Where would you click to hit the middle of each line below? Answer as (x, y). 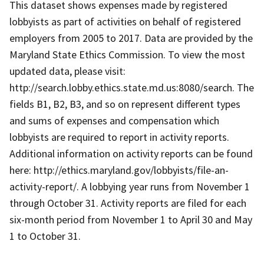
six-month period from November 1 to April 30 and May (131, 219)
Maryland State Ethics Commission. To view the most (127, 54)
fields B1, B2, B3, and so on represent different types (125, 104)
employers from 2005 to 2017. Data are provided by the (131, 38)
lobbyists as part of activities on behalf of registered (125, 21)
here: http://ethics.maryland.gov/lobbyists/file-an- (119, 170)
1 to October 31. (45, 236)
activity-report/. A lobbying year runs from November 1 (130, 186)
